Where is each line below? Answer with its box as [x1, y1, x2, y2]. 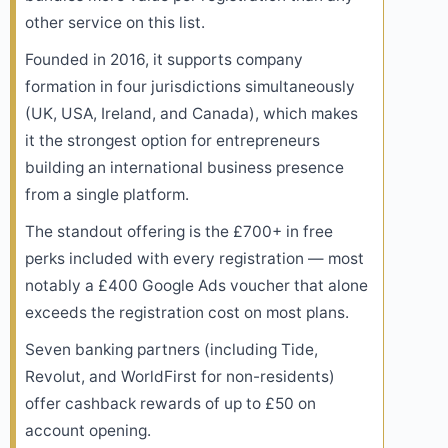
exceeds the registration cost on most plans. [25, 302, 349, 322]
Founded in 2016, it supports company [25, 49, 303, 69]
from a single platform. [25, 184, 189, 204]
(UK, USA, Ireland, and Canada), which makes [25, 103, 358, 123]
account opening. [25, 420, 151, 440]
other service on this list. [25, 12, 205, 32]
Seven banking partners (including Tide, [25, 339, 318, 359]
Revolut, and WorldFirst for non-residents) [25, 366, 335, 386]
